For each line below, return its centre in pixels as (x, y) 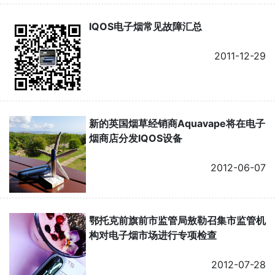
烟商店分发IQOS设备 (135, 138)
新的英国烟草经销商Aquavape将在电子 (177, 123)
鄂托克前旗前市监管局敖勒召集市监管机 (177, 221)
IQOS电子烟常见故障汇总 (145, 26)
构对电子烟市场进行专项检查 (153, 235)
